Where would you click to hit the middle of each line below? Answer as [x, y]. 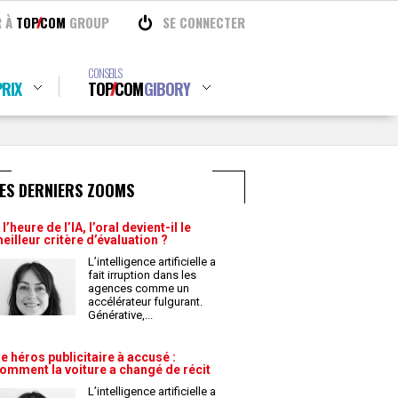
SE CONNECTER [204, 22]
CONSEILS [104, 73]
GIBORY [167, 89]
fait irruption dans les [142, 275]
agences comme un [139, 288]
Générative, [118, 315]
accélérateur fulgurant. [145, 302]
